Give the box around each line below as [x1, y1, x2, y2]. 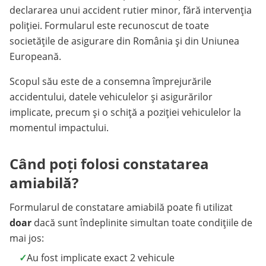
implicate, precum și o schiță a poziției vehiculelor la [9, 106, 241, 119]
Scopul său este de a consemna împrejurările [9, 75, 211, 88]
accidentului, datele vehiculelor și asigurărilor [9, 90, 213, 103]
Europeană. [9, 50, 61, 63]
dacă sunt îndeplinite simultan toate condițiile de [31, 216, 252, 229]
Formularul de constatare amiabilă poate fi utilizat [9, 201, 233, 214]
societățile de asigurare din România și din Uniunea [9, 34, 239, 47]
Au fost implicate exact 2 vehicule [27, 251, 175, 264]
